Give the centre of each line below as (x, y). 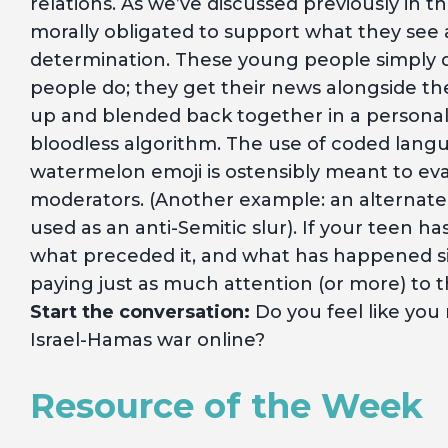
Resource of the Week (226, 406)
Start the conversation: (140, 312)
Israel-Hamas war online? (147, 340)
